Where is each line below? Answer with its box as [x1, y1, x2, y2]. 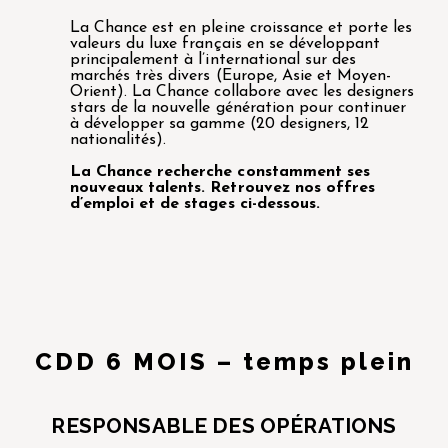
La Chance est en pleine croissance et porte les [70, 20, 413, 37]
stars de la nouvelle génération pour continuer [70, 100, 407, 117]
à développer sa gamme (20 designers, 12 [70, 116, 369, 133]
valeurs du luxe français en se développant [70, 36, 381, 53]
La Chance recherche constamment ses [70, 164, 370, 181]
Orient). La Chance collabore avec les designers [70, 84, 415, 101]
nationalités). [70, 132, 167, 149]
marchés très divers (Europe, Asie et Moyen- [70, 68, 392, 85]
